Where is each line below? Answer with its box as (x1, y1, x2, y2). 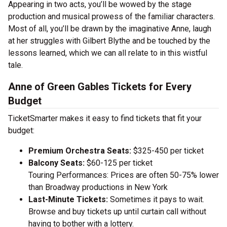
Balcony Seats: (28, 158, 85, 168)
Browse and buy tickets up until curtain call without (28, 207, 206, 216)
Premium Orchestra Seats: (28, 146, 131, 156)
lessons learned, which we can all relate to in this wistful (8, 48, 207, 58)
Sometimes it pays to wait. (110, 195, 204, 204)
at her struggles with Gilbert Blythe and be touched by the (8, 36, 210, 46)
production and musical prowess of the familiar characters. (8, 12, 215, 21)
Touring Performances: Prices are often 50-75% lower (28, 170, 219, 180)
